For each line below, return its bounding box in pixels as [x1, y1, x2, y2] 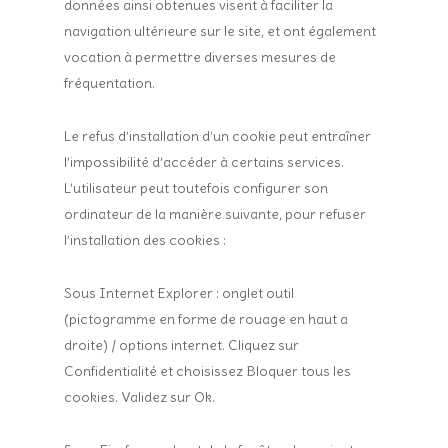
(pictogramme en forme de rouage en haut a [64, 310, 349, 328]
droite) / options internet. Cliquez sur [64, 336, 300, 354]
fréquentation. [64, 74, 156, 92]
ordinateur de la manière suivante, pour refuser [64, 205, 367, 223]
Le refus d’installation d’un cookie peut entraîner [64, 127, 372, 145]
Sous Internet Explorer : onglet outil [64, 284, 295, 302]
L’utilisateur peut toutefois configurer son [64, 179, 329, 197]
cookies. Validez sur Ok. [64, 388, 216, 406]
